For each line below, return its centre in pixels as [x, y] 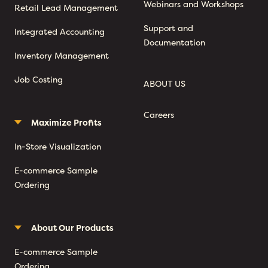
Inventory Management [62, 56]
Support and [168, 28]
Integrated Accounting [60, 32]
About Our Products [72, 228]
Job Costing [39, 80]
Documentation [174, 42]
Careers [159, 115]
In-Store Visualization [58, 147]
